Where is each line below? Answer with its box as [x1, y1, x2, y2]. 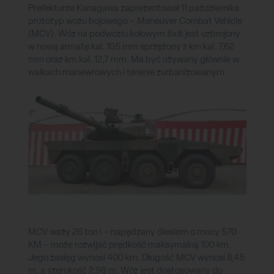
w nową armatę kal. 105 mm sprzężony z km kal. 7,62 [28, 40, 234, 53]
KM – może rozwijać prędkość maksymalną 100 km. [28, 238, 231, 251]
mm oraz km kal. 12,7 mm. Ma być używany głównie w [28, 53, 239, 66]
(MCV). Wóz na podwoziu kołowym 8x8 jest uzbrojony [28, 28, 240, 40]
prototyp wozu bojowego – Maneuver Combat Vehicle [28, 15, 242, 28]
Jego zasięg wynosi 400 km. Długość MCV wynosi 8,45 [28, 251, 245, 264]
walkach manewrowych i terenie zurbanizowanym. [28, 66, 227, 79]
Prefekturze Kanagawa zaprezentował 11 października [28, 2, 239, 15]
